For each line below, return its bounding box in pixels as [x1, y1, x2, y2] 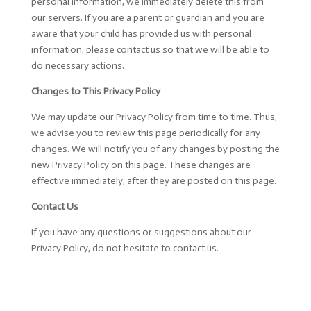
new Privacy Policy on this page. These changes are [31, 159, 251, 171]
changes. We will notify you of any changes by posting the [31, 143, 280, 155]
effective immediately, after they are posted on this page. [31, 175, 276, 187]
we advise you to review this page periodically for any [31, 127, 260, 139]
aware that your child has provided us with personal [31, 28, 251, 40]
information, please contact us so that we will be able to [31, 44, 269, 56]
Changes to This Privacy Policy [31, 85, 160, 97]
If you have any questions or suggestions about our [31, 226, 251, 238]
